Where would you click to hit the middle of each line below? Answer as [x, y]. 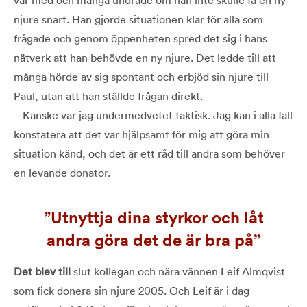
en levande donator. [62, 172]
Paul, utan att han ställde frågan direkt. [108, 96]
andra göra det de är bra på [150, 240]
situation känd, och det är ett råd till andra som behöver [149, 153]
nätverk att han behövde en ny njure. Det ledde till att [145, 57]
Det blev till [42, 271]
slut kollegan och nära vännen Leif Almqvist [178, 271]
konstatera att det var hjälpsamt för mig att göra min [142, 134]
